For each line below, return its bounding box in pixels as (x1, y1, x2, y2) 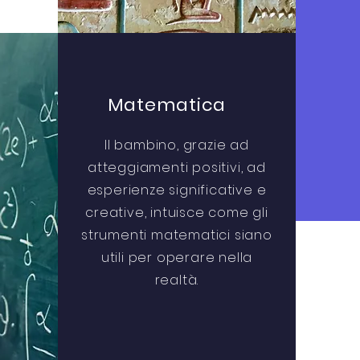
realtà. (154, 271, 199, 289)
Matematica (107, 92, 227, 117)
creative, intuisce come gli (85, 203, 268, 222)
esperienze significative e (87, 181, 267, 199)
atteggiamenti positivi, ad (88, 158, 266, 177)
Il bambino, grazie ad (104, 136, 249, 154)
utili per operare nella (100, 248, 253, 267)
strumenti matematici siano (81, 226, 272, 244)
